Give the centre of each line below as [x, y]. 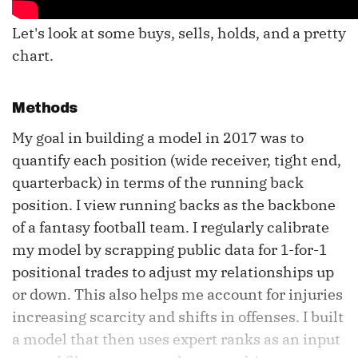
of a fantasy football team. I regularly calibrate [171, 228]
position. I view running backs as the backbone [174, 205]
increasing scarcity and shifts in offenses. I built [178, 317]
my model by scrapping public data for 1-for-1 [169, 250]
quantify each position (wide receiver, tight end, [177, 161]
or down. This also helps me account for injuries [177, 295]
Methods [45, 108]
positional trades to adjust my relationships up [173, 272]
